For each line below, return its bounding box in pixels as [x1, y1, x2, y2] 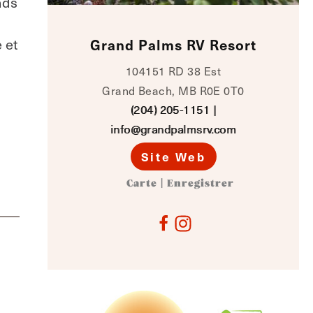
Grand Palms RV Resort [90, 35, 256, 54]
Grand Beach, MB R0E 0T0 [102, 82, 245, 99]
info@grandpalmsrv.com [110, 122, 237, 136]
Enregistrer [167, 179, 234, 189]
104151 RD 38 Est [125, 62, 221, 79]
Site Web [140, 148, 206, 165]
